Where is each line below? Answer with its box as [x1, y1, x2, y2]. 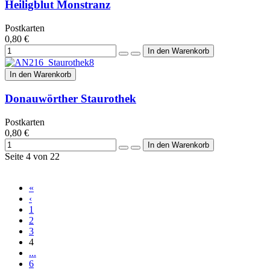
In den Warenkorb [10, 70, 71, 80]
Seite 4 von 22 [5, 151, 60, 162]
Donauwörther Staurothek [5, 92, 136, 105]
